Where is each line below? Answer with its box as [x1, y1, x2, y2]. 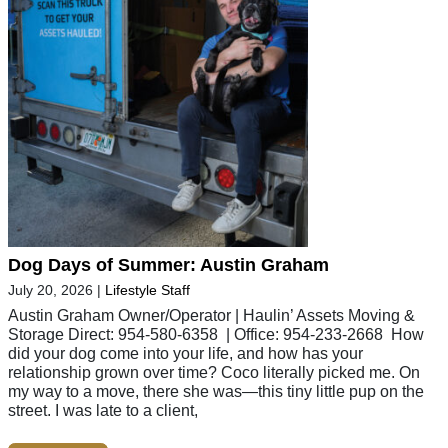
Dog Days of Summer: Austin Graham [8, 255, 329, 276]
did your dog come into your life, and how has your [8, 344, 363, 363]
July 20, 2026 [8, 282, 93, 299]
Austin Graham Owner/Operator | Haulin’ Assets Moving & [8, 306, 415, 325]
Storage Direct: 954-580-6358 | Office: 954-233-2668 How [8, 325, 424, 344]
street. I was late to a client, [8, 401, 198, 420]
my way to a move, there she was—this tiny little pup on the [8, 382, 424, 401]
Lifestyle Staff [105, 282, 190, 299]
